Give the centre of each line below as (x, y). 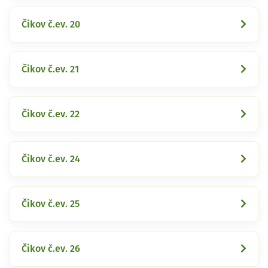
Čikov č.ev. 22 (51, 114)
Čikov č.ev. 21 (50, 69)
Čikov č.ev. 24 (51, 159)
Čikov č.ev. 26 (51, 249)
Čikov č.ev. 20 (51, 24)
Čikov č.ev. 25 (51, 204)
